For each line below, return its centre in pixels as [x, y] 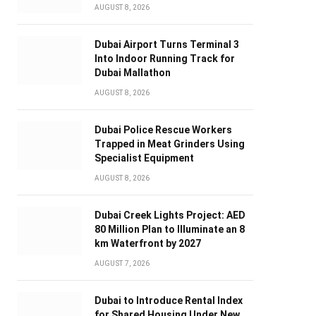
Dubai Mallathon [132, 73]
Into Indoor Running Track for [164, 59]
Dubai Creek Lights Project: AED [170, 215]
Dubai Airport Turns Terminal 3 [166, 45]
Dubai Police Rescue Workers [163, 130]
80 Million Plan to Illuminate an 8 [169, 230]
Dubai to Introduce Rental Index [168, 301]
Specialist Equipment [144, 158]
